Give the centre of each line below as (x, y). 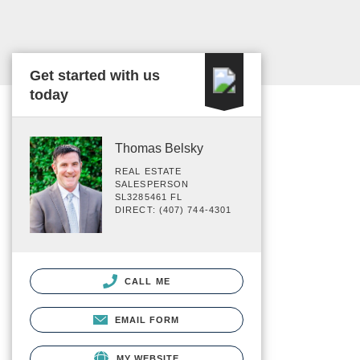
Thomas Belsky (159, 148)
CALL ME (146, 281)
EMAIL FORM (147, 319)
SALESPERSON (152, 184)
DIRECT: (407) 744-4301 (174, 210)
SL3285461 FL (149, 197)
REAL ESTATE (149, 171)
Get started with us (95, 76)
